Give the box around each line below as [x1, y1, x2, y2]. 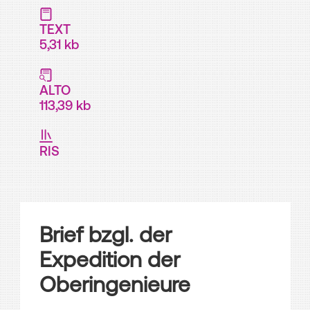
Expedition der [39, 246, 180, 272]
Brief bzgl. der [39, 221, 172, 247]
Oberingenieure [39, 271, 190, 297]
